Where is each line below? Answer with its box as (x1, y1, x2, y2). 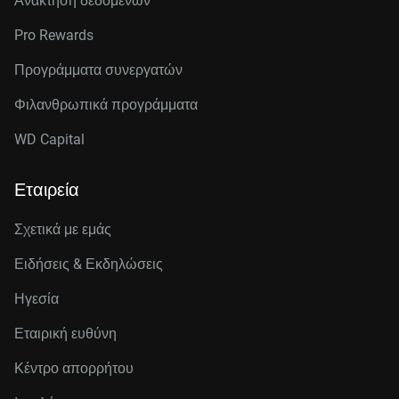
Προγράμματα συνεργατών (14, 61, 183, 78)
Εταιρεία (14, 179, 79, 200)
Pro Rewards (14, 27, 94, 44)
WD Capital (14, 131, 85, 148)
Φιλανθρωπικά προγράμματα (14, 96, 198, 113)
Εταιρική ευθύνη (14, 325, 117, 342)
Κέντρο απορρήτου (14, 360, 134, 377)
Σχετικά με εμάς (14, 221, 111, 238)
